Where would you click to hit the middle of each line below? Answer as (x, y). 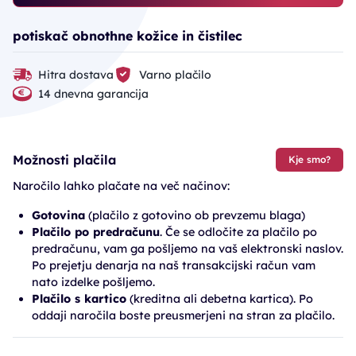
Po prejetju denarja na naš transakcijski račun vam (174, 265)
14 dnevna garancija (93, 93)
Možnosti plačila (64, 159)
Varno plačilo (175, 74)
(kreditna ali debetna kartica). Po (220, 299)
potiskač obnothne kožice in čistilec (128, 36)
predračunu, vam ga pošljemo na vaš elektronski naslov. (188, 249)
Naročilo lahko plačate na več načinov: (121, 186)
